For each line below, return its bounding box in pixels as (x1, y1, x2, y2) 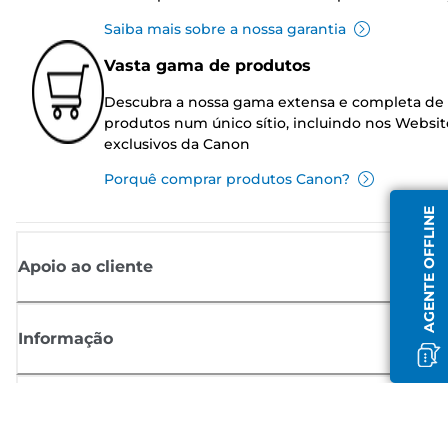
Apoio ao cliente (18, 256, 153, 276)
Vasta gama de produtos (104, 55, 311, 75)
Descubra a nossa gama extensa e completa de (104, 92, 444, 111)
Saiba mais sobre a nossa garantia (104, 19, 346, 38)
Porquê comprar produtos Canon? (104, 169, 350, 188)
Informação (18, 328, 113, 348)
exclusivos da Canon (104, 134, 250, 153)
